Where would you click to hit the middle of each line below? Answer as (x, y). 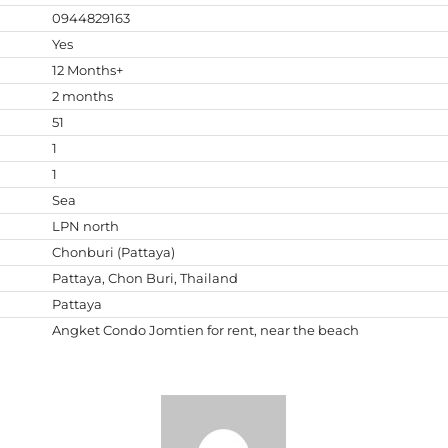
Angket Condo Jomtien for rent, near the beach (205, 330)
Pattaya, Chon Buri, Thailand (144, 278)
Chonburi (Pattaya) (113, 252)
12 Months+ (87, 70)
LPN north (85, 226)
